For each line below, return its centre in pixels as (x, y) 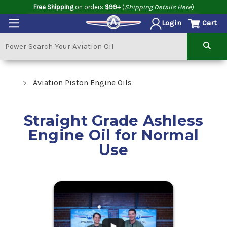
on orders (89, 7)
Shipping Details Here (158, 7)
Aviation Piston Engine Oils (83, 82)
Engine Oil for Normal (113, 135)
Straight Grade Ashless (113, 120)
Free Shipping (53, 7)
